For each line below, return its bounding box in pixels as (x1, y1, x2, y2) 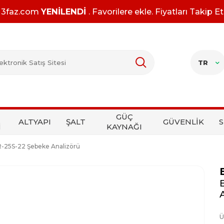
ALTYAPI (18, 117, 51, 127)
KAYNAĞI (106, 122, 142, 132)
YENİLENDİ (40, 6, 88, 16)
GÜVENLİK (163, 117, 204, 127)
